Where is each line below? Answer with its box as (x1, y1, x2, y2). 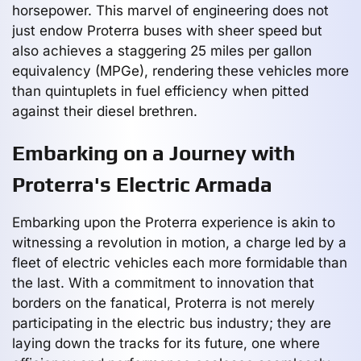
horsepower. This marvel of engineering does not (12, 2, 329, 19)
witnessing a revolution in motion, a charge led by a (12, 234, 346, 251)
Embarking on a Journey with (12, 140, 295, 165)
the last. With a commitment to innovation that (12, 274, 314, 291)
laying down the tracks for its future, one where (12, 334, 320, 351)
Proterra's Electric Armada (12, 172, 272, 197)
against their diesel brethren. (12, 102, 197, 119)
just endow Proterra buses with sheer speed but (12, 22, 322, 39)
